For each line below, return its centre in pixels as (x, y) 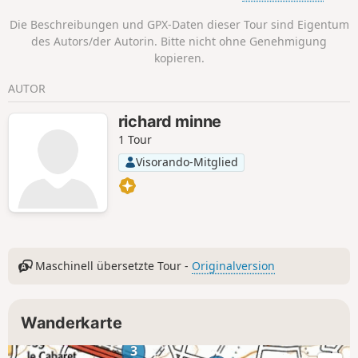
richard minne (169, 122)
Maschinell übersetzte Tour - (112, 266)
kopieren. (179, 58)
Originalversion (234, 266)
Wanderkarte (72, 322)
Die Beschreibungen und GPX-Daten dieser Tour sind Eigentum (179, 24)
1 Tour (135, 140)
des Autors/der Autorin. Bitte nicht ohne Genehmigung (179, 41)
